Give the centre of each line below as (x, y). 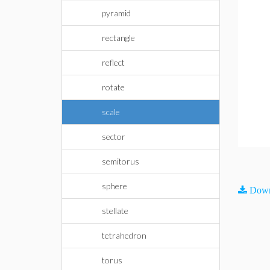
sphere (115, 186)
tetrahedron (124, 235)
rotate (113, 87)
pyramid (116, 13)
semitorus (121, 161)
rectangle (118, 38)
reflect (113, 62)
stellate (115, 211)
